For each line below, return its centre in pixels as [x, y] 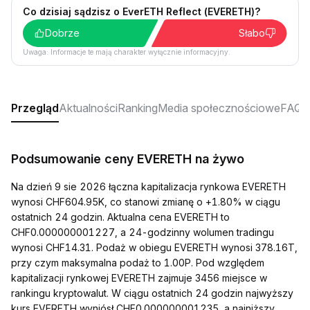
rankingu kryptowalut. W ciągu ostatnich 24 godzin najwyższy [152, 293]
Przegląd [35, 108]
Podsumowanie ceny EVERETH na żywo [128, 159]
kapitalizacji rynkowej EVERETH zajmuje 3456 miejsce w [139, 278]
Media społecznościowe [219, 108]
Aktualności [88, 108]
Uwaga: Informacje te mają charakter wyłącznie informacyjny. [127, 52]
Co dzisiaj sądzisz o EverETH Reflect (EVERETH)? [142, 11]
